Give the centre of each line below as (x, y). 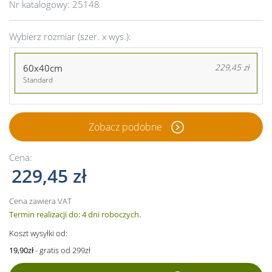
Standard (38, 80)
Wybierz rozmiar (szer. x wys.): (70, 36)
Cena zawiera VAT (40, 201)
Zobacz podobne (125, 127)
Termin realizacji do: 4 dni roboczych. (75, 214)
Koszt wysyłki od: (38, 233)
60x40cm (42, 68)
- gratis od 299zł (62, 250)
